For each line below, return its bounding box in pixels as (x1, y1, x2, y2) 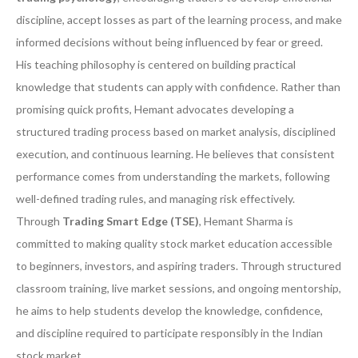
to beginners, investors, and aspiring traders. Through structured (16, 259, 341, 273)
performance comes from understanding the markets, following (16, 169, 330, 184)
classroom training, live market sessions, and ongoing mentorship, (16, 281, 341, 296)
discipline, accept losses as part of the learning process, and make (16, 13, 342, 27)
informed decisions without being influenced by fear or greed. (16, 35, 323, 50)
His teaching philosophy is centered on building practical (16, 58, 296, 72)
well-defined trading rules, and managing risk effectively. (16, 192, 295, 206)
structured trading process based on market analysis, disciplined (16, 125, 336, 139)
